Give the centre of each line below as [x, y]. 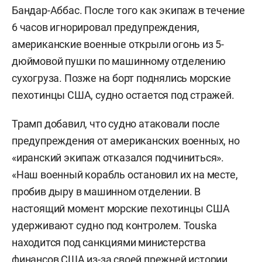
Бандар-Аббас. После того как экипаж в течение [128, 10]
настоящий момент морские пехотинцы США [121, 208]
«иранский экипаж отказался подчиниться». [118, 157]
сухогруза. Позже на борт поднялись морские [121, 78]
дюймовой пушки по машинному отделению [119, 61]
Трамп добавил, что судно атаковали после [116, 123]
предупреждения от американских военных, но [126, 140]
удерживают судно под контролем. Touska [114, 225]
